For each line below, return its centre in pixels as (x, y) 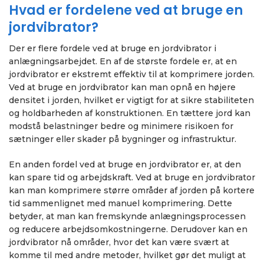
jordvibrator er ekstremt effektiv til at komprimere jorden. (132, 74)
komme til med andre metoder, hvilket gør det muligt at (127, 255)
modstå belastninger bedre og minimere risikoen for (121, 126)
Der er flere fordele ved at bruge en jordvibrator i (113, 48)
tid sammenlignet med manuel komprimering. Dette (121, 203)
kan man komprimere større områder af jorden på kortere (132, 190)
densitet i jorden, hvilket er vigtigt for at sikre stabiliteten (131, 100)
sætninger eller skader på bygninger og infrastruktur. (123, 139)
